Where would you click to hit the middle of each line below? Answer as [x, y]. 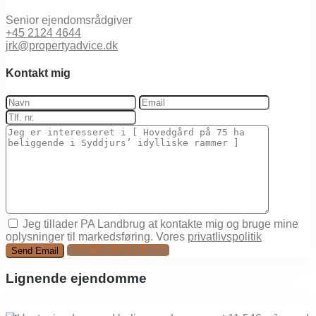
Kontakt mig [38, 73]
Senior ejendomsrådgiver [69, 20]
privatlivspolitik [225, 236]
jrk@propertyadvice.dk [62, 46]
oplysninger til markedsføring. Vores [97, 236]
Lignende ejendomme [76, 279]
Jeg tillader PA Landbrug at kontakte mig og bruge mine [160, 224]
